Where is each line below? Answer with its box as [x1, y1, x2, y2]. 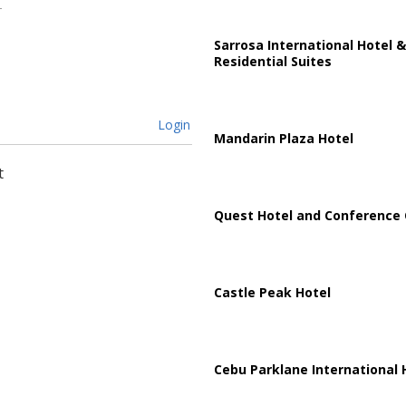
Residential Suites [213, 52, 332, 70]
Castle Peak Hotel [213, 283, 331, 301]
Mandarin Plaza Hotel [213, 129, 353, 147]
